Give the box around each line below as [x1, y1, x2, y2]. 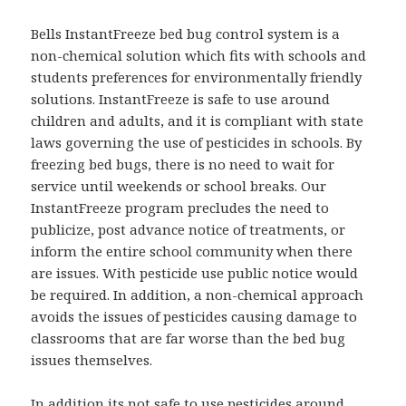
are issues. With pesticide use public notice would [31, 264, 359, 283]
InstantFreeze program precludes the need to [31, 198, 330, 217]
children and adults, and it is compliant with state [31, 111, 364, 130]
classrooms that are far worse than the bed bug [31, 329, 346, 348]
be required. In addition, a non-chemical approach [31, 285, 364, 304]
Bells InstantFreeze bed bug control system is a [31, 24, 341, 43]
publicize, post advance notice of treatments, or [31, 220, 346, 239]
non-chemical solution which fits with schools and [31, 46, 367, 65]
